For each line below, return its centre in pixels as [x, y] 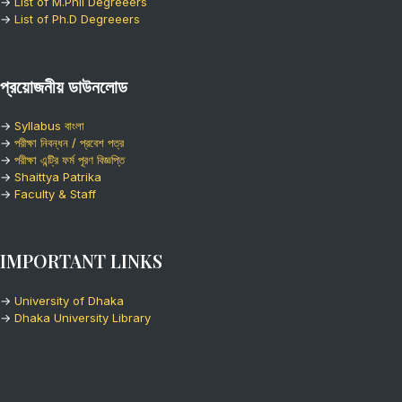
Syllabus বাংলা [49, 126]
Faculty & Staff [55, 194]
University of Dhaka [69, 301]
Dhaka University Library [83, 318]
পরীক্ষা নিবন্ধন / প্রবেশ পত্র [69, 143]
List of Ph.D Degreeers [77, 19]
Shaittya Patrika [58, 177]
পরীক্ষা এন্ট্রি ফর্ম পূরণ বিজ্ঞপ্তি [70, 160]
